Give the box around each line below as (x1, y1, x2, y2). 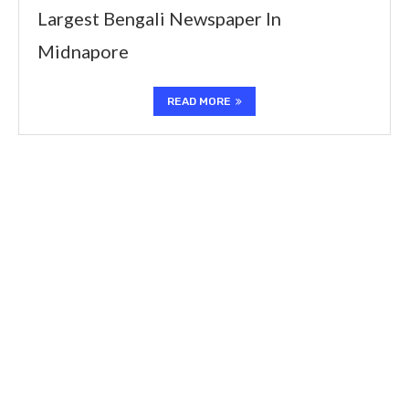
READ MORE (167, 95, 231, 108)
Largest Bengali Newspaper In (37, 7, 281, 29)
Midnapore (37, 40, 129, 62)
